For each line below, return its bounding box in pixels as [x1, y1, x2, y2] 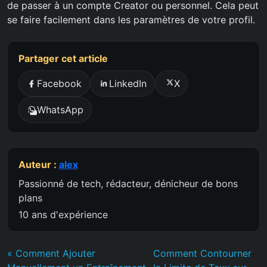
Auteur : [18, 158, 59, 170]
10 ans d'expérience [18, 208, 108, 221]
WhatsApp [37, 103, 84, 116]
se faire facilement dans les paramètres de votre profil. [7, 14, 255, 26]
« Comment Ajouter [7, 247, 95, 259]
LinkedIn [108, 77, 147, 90]
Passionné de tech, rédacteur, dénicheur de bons [18, 177, 238, 190]
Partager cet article [18, 52, 108, 65]
